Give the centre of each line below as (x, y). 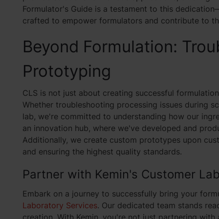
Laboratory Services (60, 205)
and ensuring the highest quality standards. (102, 152)
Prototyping (66, 71)
